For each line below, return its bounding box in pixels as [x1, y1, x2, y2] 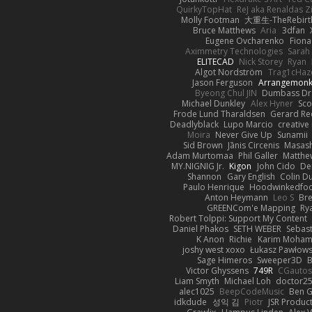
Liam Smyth [174, 274, 219, 287]
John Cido [256, 159, 295, 172]
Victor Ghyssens [185, 264, 249, 276]
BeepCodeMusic [219, 285, 285, 297]
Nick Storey [238, 55, 283, 68]
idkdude [174, 295, 208, 308]
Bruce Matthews [193, 24, 256, 36]
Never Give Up [214, 128, 272, 141]
